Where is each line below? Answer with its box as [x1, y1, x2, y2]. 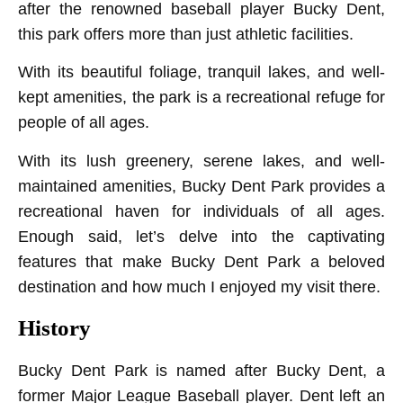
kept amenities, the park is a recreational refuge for [18, 88, 385, 107]
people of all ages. [18, 113, 154, 132]
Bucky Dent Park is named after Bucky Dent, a [18, 362, 385, 381]
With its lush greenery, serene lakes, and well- [18, 151, 385, 170]
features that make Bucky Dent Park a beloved [18, 252, 385, 271]
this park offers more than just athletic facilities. [18, 25, 358, 43]
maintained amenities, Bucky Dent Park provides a [18, 176, 385, 195]
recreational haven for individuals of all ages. [18, 201, 385, 220]
